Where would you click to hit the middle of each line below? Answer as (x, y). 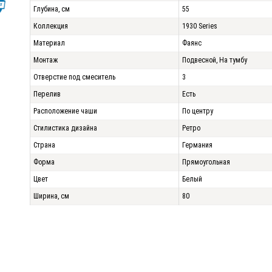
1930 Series (200, 26)
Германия (197, 145)
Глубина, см (52, 9)
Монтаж (46, 60)
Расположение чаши (65, 111)
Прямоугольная (206, 162)
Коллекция (51, 26)
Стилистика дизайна (65, 128)
